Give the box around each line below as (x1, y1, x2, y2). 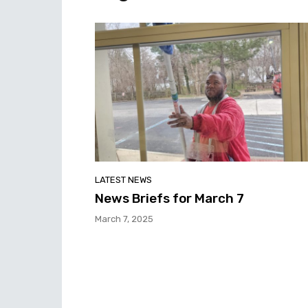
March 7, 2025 (95, 213, 153, 224)
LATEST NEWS (95, 174, 152, 185)
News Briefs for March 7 (95, 190, 244, 206)
